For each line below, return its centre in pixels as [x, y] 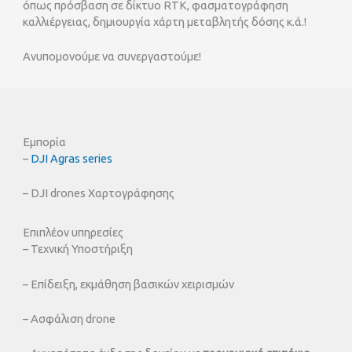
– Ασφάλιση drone [70, 319]
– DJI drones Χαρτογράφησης [99, 193]
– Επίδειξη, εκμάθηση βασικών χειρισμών [129, 284]
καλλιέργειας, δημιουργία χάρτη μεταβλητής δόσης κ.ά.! [165, 22]
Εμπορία [45, 141]
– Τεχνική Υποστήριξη [78, 249]
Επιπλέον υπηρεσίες [73, 233]
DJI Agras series [72, 158]
